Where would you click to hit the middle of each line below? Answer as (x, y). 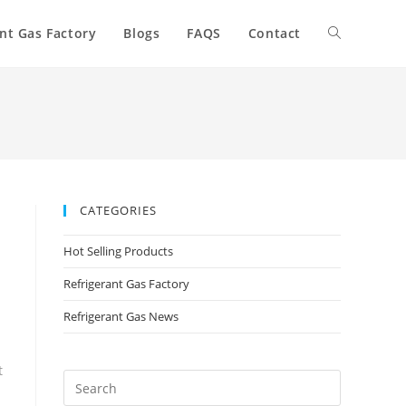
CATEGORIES (118, 210)
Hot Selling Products (118, 251)
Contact (274, 33)
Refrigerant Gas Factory (126, 284)
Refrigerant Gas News (121, 316)
